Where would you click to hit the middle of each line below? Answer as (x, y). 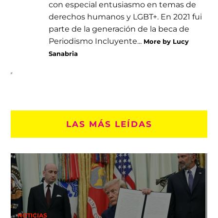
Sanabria (64, 54)
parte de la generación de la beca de (119, 29)
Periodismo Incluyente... (96, 41)
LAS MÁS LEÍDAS (109, 124)
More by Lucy (166, 42)
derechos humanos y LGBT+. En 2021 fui (126, 17)
